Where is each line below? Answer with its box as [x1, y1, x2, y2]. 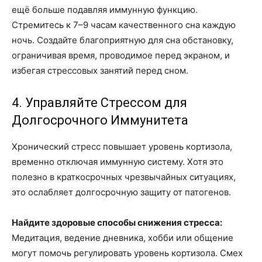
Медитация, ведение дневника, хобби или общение [12, 232, 233, 243]
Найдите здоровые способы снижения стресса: [12, 216, 222, 228]
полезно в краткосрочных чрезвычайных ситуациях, [12, 171, 236, 182]
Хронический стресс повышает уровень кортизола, [12, 140, 232, 152]
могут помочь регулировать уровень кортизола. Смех [12, 247, 243, 258]
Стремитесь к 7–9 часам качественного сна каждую [12, 19, 236, 30]
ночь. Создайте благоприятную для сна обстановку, [12, 34, 233, 46]
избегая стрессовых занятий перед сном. [12, 64, 188, 76]
